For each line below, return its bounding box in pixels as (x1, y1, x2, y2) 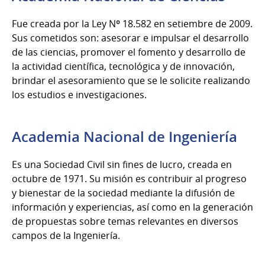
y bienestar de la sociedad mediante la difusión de (12, 186, 235, 199)
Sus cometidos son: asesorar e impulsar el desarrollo (12, 31, 249, 44)
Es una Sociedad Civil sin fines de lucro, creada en (12, 157, 232, 171)
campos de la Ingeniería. (12, 228, 120, 242)
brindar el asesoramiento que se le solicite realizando (12, 73, 250, 87)
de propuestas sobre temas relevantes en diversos (12, 214, 238, 228)
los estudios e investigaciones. (12, 88, 147, 101)
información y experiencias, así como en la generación (12, 200, 253, 214)
